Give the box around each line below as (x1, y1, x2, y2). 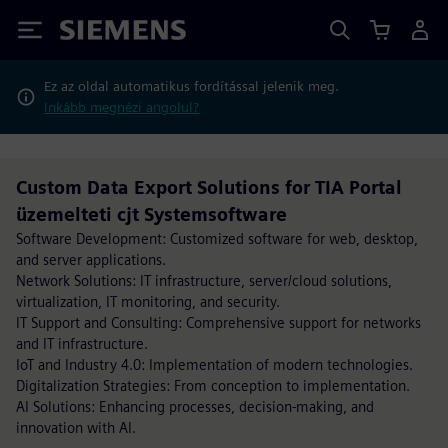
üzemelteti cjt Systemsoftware (16, 204, 287, 225)
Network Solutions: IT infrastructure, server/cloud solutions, (16, 272, 392, 289)
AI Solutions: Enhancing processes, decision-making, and (16, 398, 374, 415)
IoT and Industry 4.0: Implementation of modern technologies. (16, 356, 413, 373)
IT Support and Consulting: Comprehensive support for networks (16, 314, 421, 331)
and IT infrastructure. (16, 335, 148, 352)
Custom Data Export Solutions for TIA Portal (16, 177, 402, 198)
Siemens (60, 23, 126, 44)
